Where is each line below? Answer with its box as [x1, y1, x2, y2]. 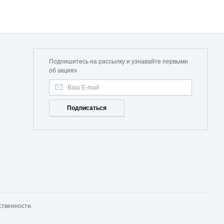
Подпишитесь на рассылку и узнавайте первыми [49, 58, 188, 65]
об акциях [49, 67, 77, 74]
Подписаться [67, 104, 106, 111]
